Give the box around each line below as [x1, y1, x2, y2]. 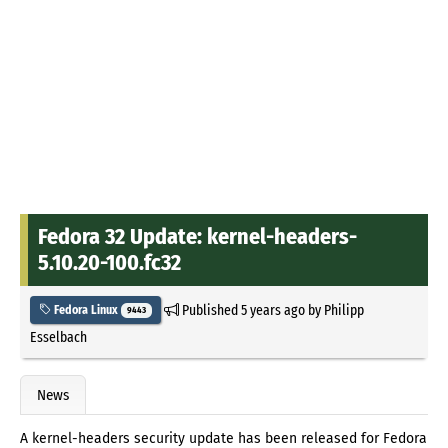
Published [178, 300, 241, 319]
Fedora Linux [51, 302, 121, 317]
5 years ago [240, 300, 305, 319]
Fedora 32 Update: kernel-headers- [38, 222, 357, 250]
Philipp [323, 300, 364, 319]
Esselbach [30, 327, 87, 346]
